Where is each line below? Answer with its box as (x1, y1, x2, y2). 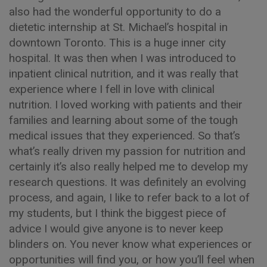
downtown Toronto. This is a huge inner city (9, 35, 226, 49)
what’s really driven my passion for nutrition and (9, 144, 246, 158)
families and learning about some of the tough (9, 113, 238, 127)
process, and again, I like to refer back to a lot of (9, 190, 250, 204)
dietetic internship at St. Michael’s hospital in (9, 20, 228, 34)
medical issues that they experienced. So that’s (9, 128, 240, 142)
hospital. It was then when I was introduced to (9, 51, 236, 65)
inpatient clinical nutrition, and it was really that (9, 66, 238, 80)
